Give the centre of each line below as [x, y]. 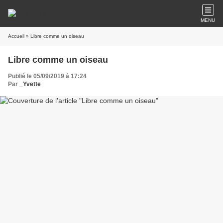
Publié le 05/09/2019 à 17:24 [47, 76]
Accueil [16, 36]
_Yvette [30, 84]
